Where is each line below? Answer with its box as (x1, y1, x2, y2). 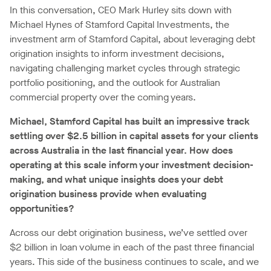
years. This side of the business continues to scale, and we (10, 255, 259, 269)
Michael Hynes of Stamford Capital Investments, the (10, 18, 229, 31)
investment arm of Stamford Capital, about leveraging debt (10, 33, 255, 46)
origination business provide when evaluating (10, 188, 206, 201)
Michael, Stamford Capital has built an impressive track (10, 115, 250, 128)
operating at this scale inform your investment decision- (10, 158, 253, 172)
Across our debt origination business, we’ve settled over (10, 226, 247, 240)
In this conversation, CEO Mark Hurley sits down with (10, 4, 232, 17)
